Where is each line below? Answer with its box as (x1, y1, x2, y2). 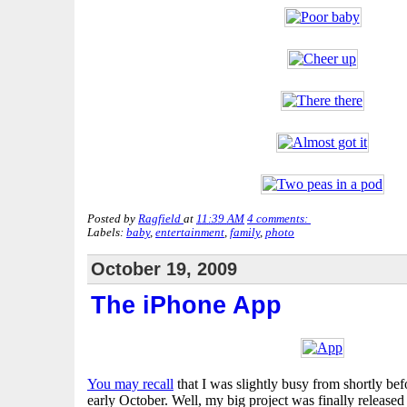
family (230, 225, 260, 239)
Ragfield (138, 212, 181, 225)
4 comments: (247, 212, 311, 225)
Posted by (87, 212, 138, 225)
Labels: (87, 225, 126, 239)
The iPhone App (91, 291, 282, 319)
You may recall (87, 375, 174, 392)
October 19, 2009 (91, 258, 237, 279)
